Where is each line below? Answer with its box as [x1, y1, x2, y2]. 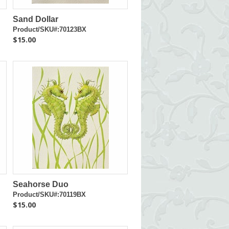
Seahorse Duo [13, 180, 69, 189]
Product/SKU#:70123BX [13, 26, 87, 33]
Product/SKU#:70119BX [13, 191, 86, 198]
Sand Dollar [13, 15, 59, 24]
